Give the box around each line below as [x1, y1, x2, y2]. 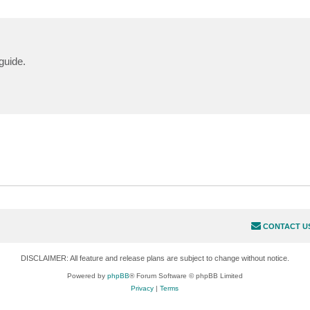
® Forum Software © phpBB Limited [129, 272, 243, 280]
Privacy [131, 284, 154, 293]
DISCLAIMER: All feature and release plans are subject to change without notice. [20, 254, 289, 263]
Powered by [66, 272, 107, 280]
